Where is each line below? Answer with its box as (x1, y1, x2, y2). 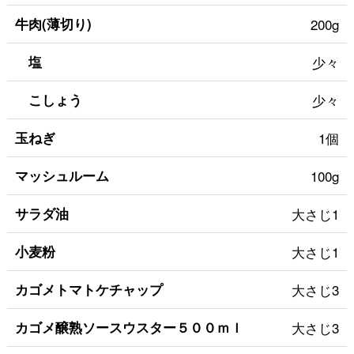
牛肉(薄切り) (14, 14, 92, 34)
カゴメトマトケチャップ (14, 280, 163, 299)
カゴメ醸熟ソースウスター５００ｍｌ (14, 318, 243, 337)
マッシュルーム (14, 166, 109, 186)
